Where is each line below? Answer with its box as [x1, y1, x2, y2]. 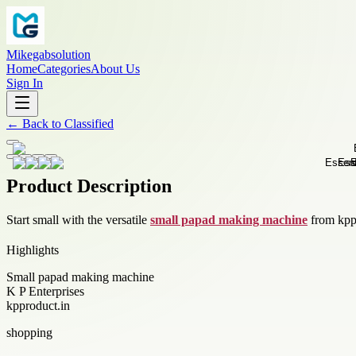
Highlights [6, 242, 59, 257]
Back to [19, 117, 64, 130]
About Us [91, 62, 140, 75]
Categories [37, 62, 91, 75]
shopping [6, 325, 52, 339]
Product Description [6, 175, 172, 196]
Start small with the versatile [6, 212, 150, 226]
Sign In [6, 76, 43, 90]
